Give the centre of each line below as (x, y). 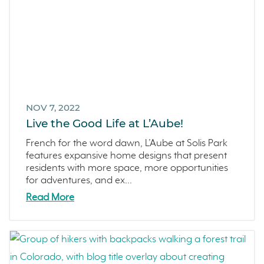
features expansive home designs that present (126, 156)
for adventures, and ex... (79, 181)
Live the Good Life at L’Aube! (105, 124)
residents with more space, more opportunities (127, 169)
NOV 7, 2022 (53, 107)
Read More (50, 197)
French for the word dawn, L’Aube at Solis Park (127, 144)
